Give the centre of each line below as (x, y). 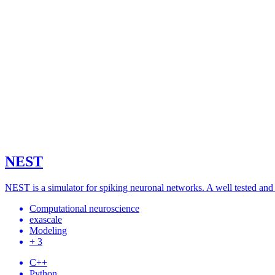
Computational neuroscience (84, 209)
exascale (46, 220)
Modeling (48, 231)
